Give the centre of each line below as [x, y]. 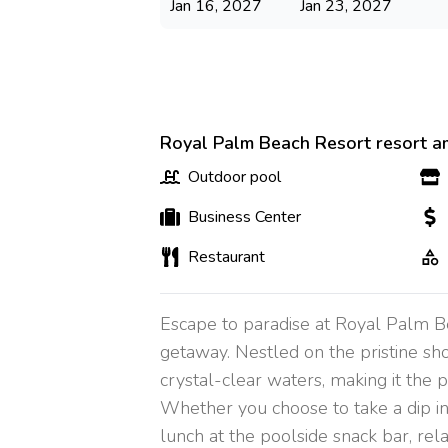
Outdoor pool [234, 177]
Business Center [244, 217]
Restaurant [226, 257]
